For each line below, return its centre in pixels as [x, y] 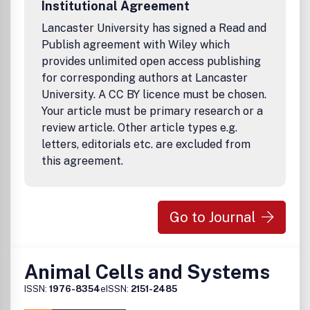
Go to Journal [213, 217]
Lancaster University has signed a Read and [154, 28]
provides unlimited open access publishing [151, 61]
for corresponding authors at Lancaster [145, 78]
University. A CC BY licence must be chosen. [154, 94]
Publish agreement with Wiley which [136, 45]
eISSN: [116, 289]
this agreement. [82, 161]
